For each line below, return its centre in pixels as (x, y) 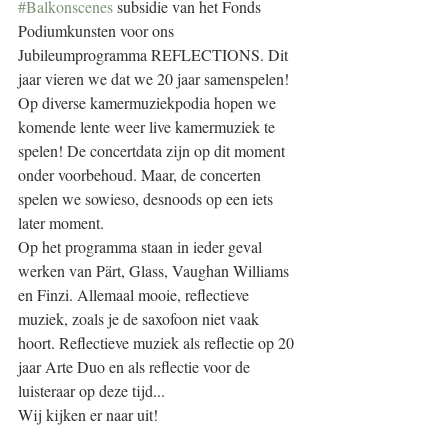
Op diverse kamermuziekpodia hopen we (149, 102)
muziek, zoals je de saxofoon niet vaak (140, 318)
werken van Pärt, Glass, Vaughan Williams (155, 270)
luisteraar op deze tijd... (91, 390)
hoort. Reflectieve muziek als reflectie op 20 (158, 342)
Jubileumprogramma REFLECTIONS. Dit (155, 54)
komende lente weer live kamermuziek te (148, 126)
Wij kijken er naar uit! (88, 414)
